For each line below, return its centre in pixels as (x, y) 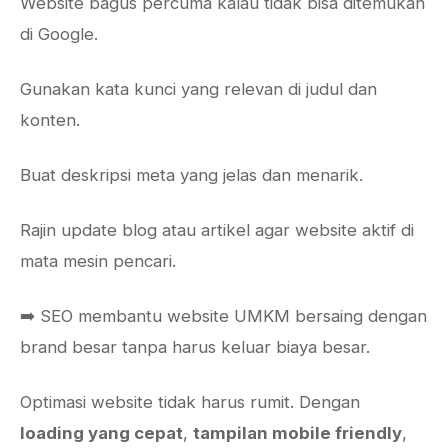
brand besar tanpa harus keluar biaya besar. (195, 347)
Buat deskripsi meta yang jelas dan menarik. (191, 175)
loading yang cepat (101, 433)
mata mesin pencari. (98, 261)
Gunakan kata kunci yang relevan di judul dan (198, 89)
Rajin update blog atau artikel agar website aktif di (217, 230)
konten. (50, 120)
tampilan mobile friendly (297, 433)
